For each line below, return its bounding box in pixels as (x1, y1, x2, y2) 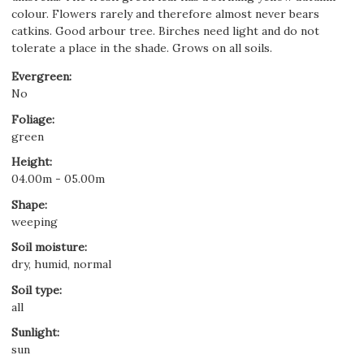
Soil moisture (11, 240, 84, 254)
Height (11, 154, 50, 169)
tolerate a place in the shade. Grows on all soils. (11, 41, 272, 55)
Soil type (11, 282, 59, 297)
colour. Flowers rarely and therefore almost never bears (11, 6, 319, 21)
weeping (11, 214, 58, 229)
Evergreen (11, 69, 69, 84)
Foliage (11, 111, 52, 127)
